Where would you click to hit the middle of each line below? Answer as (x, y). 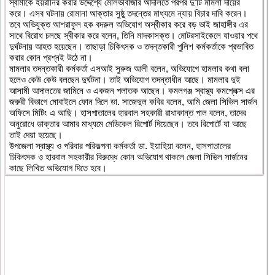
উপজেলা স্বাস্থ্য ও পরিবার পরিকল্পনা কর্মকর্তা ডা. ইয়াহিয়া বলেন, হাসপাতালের (120, 145)
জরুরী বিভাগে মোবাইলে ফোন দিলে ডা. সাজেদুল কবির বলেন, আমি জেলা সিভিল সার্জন (133, 101)
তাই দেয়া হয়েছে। (36, 134)
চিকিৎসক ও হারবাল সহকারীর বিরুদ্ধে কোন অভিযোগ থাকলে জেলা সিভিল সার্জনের (128, 157)
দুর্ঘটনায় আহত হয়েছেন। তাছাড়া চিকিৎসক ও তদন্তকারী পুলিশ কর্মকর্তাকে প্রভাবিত (131, 46)
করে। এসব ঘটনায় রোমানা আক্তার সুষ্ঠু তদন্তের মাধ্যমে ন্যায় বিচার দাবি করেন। (128, 13)
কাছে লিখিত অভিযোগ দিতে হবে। (58, 168)
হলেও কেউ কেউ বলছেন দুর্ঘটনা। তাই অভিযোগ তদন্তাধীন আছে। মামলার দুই (125, 79)
